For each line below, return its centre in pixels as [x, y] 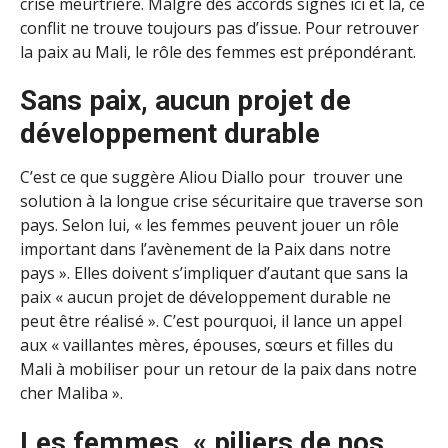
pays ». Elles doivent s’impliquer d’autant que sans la [214, 273]
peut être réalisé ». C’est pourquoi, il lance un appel [211, 321]
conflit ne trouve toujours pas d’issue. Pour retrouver [219, 27]
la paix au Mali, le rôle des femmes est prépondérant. [218, 51]
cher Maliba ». [71, 393]
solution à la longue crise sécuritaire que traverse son [221, 201]
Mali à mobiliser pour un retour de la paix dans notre [218, 369]
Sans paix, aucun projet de [185, 101]
